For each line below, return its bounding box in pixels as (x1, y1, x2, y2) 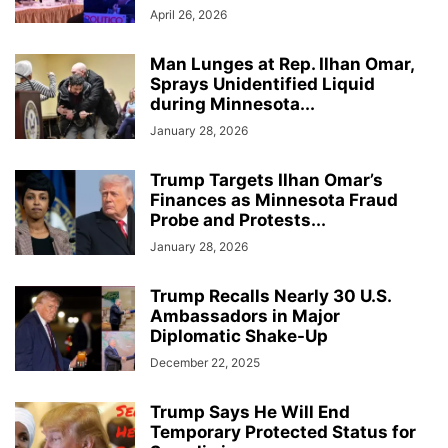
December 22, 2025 (150, 355, 260, 371)
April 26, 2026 (150, 7, 227, 23)
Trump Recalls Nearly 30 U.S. (150, 286, 391, 307)
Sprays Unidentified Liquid (150, 74, 375, 95)
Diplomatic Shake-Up (150, 326, 328, 347)
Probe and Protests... (150, 210, 326, 231)
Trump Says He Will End (150, 402, 350, 423)
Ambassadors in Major (150, 306, 340, 327)
